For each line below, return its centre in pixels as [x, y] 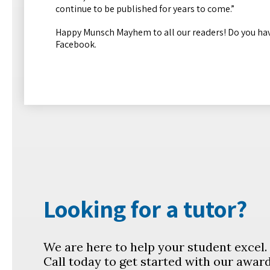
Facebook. [76, 44]
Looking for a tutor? [145, 209]
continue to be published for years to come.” [145, 8]
